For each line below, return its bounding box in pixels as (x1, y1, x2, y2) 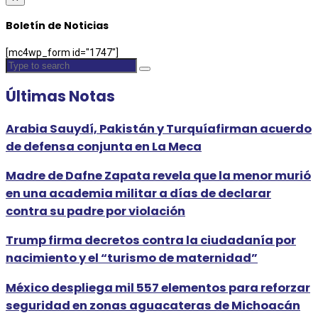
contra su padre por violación (6, 203, 185, 220)
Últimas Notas (6, 86, 115, 107)
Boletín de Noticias (6, 18, 109, 33)
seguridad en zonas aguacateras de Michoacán (6, 297, 300, 314)
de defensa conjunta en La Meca (6, 138, 202, 155)
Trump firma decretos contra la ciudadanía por (6, 232, 296, 249)
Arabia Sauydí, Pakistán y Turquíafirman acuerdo (6, 120, 312, 137)
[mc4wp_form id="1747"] (6, 46, 119, 58)
